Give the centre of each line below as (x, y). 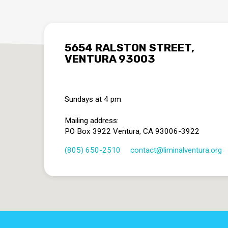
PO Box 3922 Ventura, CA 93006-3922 (132, 132)
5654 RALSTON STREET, (130, 48)
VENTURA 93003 (110, 59)
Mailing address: (92, 121)
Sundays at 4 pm (93, 99)
